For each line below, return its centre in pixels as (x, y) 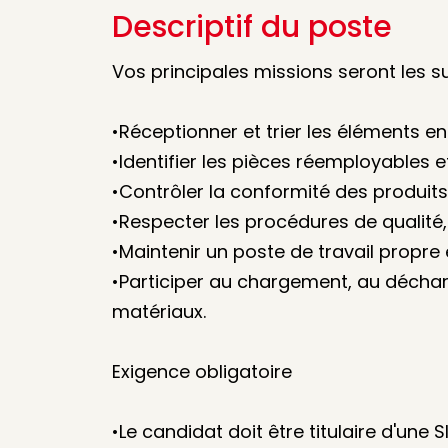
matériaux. (159, 311)
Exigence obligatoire (202, 371)
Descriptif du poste (252, 27)
